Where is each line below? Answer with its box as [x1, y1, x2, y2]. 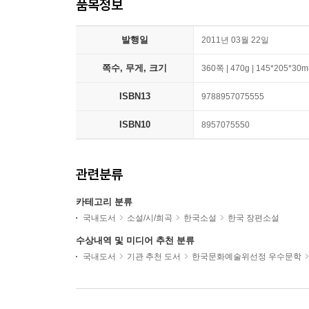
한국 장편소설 [228, 213, 279, 223]
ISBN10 [119, 119, 150, 130]
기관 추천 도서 [127, 252, 181, 261]
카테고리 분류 [76, 197, 132, 207]
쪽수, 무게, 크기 [102, 63, 167, 73]
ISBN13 [119, 91, 150, 101]
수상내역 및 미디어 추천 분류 [76, 235, 195, 246]
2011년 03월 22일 [201, 35, 269, 45]
